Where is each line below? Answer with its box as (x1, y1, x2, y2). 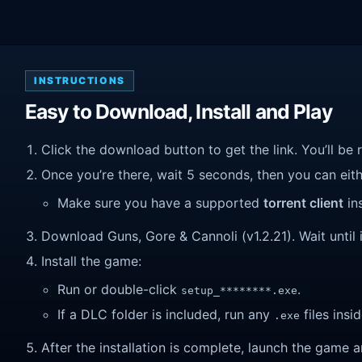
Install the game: (41, 252, 141, 269)
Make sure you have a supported (57, 195, 263, 212)
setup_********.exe (181, 284, 297, 297)
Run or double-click (57, 281, 181, 298)
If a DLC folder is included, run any (57, 305, 274, 322)
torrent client (263, 195, 343, 212)
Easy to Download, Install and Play (25, 99, 332, 124)
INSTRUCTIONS (34, 74, 125, 87)
